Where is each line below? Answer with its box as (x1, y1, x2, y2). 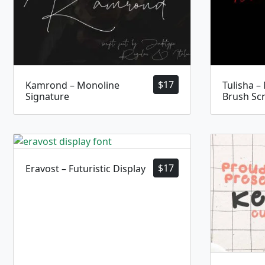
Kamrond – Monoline (25, 79, 119, 92)
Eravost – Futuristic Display (25, 162, 146, 176)
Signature (25, 90, 69, 104)
